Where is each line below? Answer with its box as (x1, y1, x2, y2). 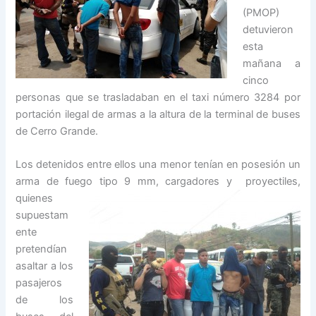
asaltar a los (16, 260, 73, 273)
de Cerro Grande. (16, 124, 99, 138)
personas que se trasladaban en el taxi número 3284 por (16, 90, 300, 104)
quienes (16, 192, 54, 205)
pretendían (16, 243, 68, 256)
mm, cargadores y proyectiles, (137, 175, 300, 188)
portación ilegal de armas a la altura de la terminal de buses (16, 107, 300, 121)
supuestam (16, 209, 69, 222)
